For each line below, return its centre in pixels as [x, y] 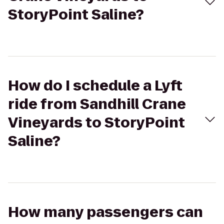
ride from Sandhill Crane [97, 104]
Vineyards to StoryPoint [96, 123]
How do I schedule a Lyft [95, 86]
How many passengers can [105, 212]
